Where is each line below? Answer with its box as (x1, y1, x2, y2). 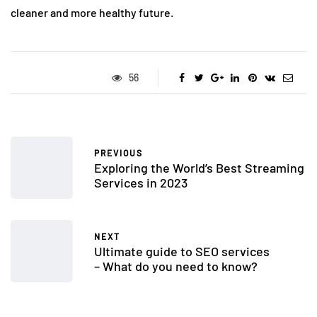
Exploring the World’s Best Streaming (94, 159, 304, 175)
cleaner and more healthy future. (11, 6, 173, 19)
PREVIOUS (94, 147, 143, 158)
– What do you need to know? (94, 258, 258, 274)
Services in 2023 (94, 174, 188, 190)
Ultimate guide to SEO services (94, 243, 270, 259)
